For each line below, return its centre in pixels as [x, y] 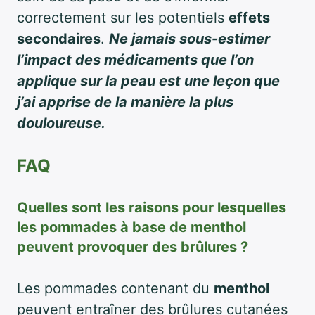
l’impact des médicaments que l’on [135, 59]
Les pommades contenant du [115, 288]
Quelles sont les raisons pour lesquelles [152, 207]
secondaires [59, 38]
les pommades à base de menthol [131, 227]
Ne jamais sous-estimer [189, 38]
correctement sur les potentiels [123, 17]
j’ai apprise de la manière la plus [125, 102]
